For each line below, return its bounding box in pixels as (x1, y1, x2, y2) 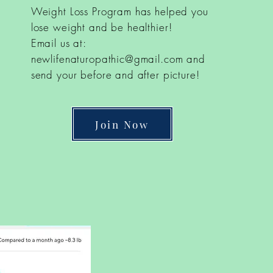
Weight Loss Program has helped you (30, 4, 208, 18)
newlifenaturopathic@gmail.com (30, 52, 183, 66)
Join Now (95, 117, 149, 131)
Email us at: (30, 36, 86, 50)
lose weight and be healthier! (30, 20, 172, 34)
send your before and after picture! (30, 68, 200, 82)
